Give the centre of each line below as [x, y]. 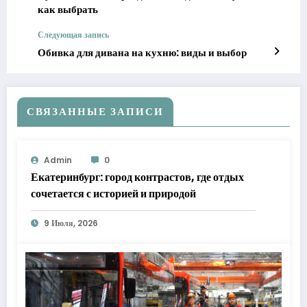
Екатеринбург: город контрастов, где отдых [137, 177]
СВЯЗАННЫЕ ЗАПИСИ [95, 111]
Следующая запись [73, 34]
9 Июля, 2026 [71, 223]
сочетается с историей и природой [113, 193]
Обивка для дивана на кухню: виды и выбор [142, 52]
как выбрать [68, 9]
